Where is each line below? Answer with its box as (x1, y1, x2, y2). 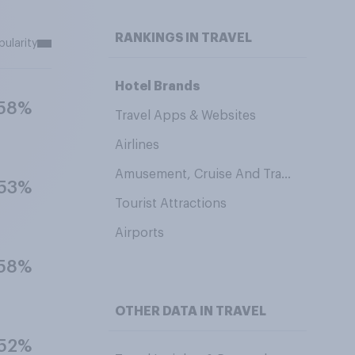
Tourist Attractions (114, 197, 227, 210)
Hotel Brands (114, 80, 200, 93)
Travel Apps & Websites (114, 109, 256, 122)
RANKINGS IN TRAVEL (114, 32, 252, 44)
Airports (114, 227, 164, 239)
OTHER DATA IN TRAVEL (114, 305, 266, 318)
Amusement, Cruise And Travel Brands (281, 168, 291, 181)
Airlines (114, 139, 159, 151)
